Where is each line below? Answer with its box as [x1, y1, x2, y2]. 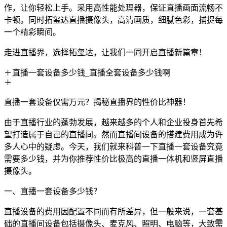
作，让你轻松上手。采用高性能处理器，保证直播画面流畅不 [4, 4, 223, 12]
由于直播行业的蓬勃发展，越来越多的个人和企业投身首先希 [4, 118, 223, 127]
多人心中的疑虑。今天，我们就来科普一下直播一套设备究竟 [4, 142, 223, 151]
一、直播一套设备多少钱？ [4, 187, 101, 196]
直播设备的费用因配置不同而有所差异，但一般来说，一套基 [4, 207, 223, 216]
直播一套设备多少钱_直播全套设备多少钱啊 [12, 68, 170, 77]
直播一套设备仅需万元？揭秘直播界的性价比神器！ [4, 98, 191, 106]
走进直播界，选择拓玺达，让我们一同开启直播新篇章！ [4, 48, 207, 57]
